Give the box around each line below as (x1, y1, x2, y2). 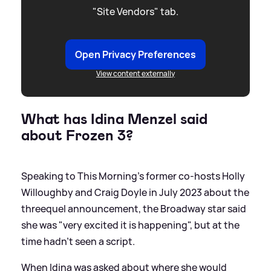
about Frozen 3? (21, 125, 133, 145)
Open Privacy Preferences (75, 47, 196, 61)
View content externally (96, 68, 175, 79)
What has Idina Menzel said (21, 109, 207, 129)
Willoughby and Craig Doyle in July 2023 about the (21, 185, 249, 199)
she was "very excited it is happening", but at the (21, 218, 240, 232)
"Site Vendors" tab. (93, 4, 178, 18)
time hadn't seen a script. (21, 234, 135, 248)
